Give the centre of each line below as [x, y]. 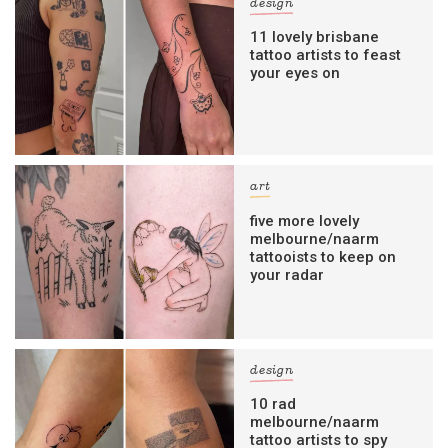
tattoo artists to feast [326, 55]
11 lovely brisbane [315, 37]
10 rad [273, 404]
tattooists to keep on [323, 256]
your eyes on [295, 73]
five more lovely [305, 220]
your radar [287, 274]
